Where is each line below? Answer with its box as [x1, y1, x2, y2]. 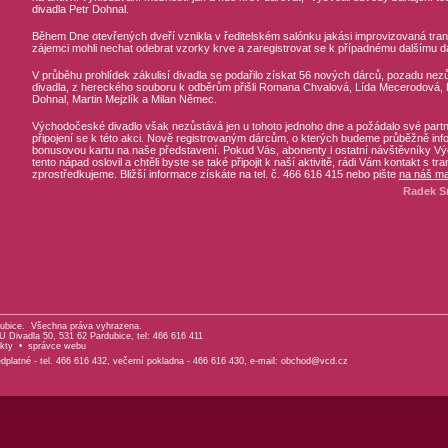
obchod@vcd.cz [280, 355, 348, 366]
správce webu [27, 340, 86, 351]
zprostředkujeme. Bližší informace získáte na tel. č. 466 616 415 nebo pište [31, 168, 399, 181]
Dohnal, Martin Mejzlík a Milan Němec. [31, 93, 217, 106]
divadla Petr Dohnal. [31, 3, 129, 16]
